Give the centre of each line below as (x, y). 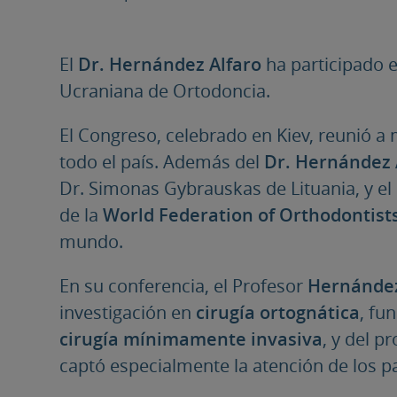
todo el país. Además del (162, 161)
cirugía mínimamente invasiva (191, 338)
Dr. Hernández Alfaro (170, 63)
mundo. (92, 241)
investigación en (128, 311)
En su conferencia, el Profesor (184, 285)
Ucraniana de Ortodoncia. (165, 90)
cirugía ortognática (278, 311)
